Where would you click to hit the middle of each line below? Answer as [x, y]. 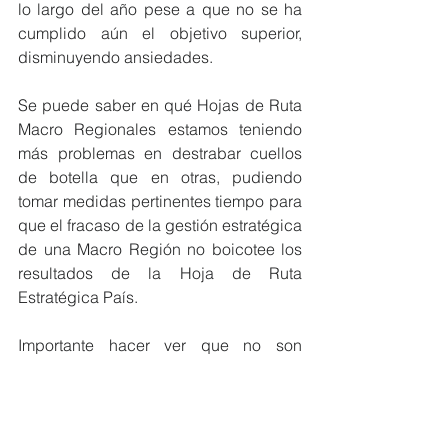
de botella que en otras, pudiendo [160, 176]
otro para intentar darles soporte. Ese [160, 416]
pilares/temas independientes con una [160, 368]
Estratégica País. [78, 296]
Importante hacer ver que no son [160, 344]
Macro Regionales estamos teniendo [160, 128]
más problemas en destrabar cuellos [160, 152]
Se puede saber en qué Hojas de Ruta [160, 104]
